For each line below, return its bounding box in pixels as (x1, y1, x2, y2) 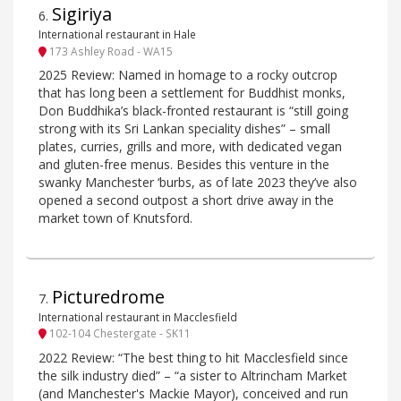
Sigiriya (52, 2, 112, 27)
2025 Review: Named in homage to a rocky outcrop (38, 65, 337, 83)
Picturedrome (52, 284, 165, 309)
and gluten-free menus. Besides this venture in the (38, 155, 329, 173)
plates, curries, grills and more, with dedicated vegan (38, 137, 342, 155)
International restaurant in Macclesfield (38, 310, 237, 325)
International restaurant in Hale (38, 27, 196, 42)
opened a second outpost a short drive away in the (38, 191, 334, 209)
